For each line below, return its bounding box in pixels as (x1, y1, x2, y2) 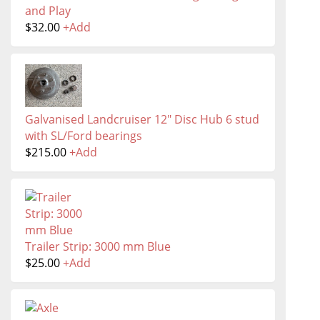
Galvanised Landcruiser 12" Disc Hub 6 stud (25, 111, 259, 127)
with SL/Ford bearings (25, 128, 142, 144)
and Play (25, 3, 71, 19)
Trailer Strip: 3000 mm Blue (25, 239, 171, 254)
